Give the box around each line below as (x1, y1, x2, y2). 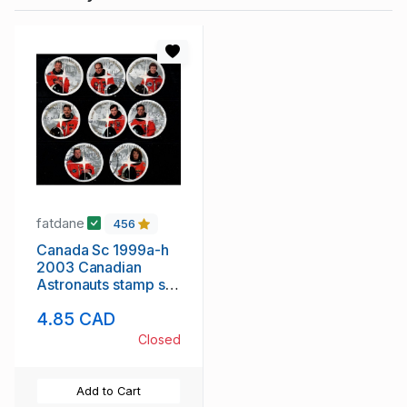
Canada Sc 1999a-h (36, 240, 169, 259)
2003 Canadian (36, 257, 142, 276)
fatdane (36, 214, 88, 233)
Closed (138, 331, 181, 347)
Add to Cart (76, 383, 141, 398)
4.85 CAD (36, 307, 116, 330)
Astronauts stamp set (36, 274, 179, 293)
